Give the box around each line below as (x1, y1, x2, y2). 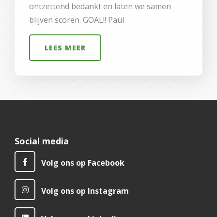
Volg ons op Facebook (41, 157, 124, 168)
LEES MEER (45, 43, 86, 52)
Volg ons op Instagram (41, 186, 129, 196)
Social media (15, 135, 69, 147)
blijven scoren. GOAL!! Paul (29, 14, 124, 25)
